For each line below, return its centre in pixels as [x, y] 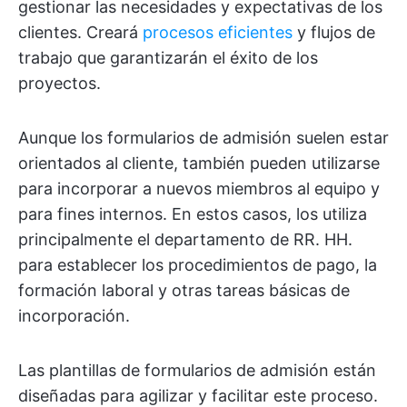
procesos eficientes [218, 32]
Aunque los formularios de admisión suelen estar [203, 138]
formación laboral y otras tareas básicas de [184, 290]
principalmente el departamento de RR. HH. [185, 239]
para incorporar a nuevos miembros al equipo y [199, 189]
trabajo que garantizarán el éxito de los [168, 58]
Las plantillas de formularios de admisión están [197, 370]
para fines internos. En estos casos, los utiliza [193, 214]
